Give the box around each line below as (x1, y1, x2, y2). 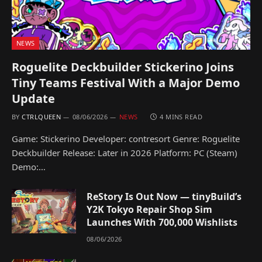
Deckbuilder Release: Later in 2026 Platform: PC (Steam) (12, 147, 237, 159)
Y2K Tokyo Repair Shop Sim (87, 203, 212, 216)
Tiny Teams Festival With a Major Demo (12, 75, 240, 91)
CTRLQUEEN (22, 112, 61, 122)
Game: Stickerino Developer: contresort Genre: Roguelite (12, 133, 240, 145)
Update (12, 91, 55, 107)
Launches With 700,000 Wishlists (87, 216, 237, 229)
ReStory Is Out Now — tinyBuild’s (87, 190, 242, 204)
